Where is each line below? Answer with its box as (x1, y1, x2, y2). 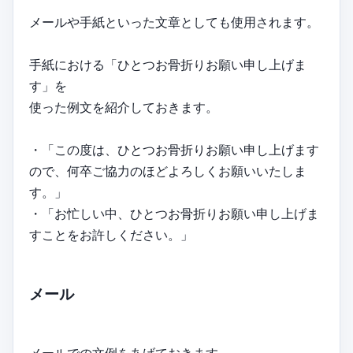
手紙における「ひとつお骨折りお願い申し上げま (29, 57, 307, 73)
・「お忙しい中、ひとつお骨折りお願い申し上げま (29, 206, 319, 222)
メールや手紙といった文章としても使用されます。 (29, 14, 319, 31)
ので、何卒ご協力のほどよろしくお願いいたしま (29, 163, 307, 180)
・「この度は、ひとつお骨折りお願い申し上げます (29, 142, 319, 158)
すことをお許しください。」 (29, 227, 193, 243)
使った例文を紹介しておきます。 (29, 99, 218, 116)
